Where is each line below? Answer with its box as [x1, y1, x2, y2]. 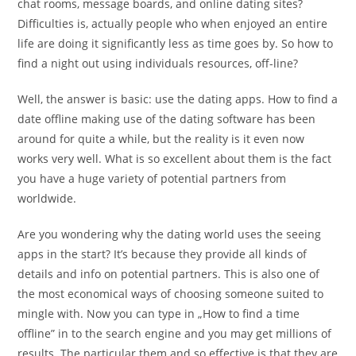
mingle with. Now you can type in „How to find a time [17, 306, 300, 321]
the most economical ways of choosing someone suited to [17, 286, 324, 301]
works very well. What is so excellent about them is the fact [17, 151, 332, 166]
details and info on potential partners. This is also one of [17, 266, 320, 281]
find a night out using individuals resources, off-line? [17, 56, 299, 71]
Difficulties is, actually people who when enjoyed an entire [17, 16, 328, 31]
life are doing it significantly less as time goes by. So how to [17, 36, 334, 51]
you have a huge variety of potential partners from [17, 171, 287, 186]
